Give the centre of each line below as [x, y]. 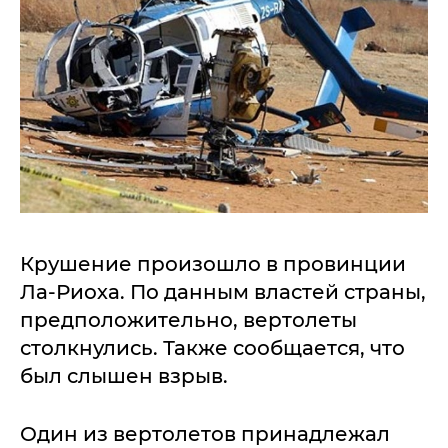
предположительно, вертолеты [188, 320]
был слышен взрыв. [124, 376]
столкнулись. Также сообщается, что [212, 348]
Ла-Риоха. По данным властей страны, [223, 292]
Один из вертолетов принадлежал [205, 434]
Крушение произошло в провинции [213, 264]
